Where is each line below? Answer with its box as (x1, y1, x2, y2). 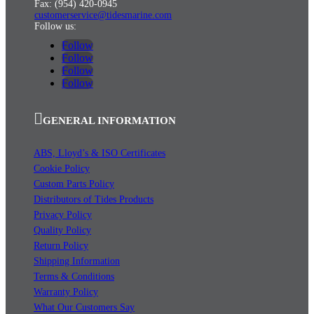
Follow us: (34, 21, 76, 32)
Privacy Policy (34, 210, 92, 221)
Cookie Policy (34, 163, 90, 175)
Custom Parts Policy (34, 179, 114, 190)
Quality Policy (34, 225, 91, 236)
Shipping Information (34, 256, 120, 267)
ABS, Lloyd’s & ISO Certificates (34, 148, 165, 159)
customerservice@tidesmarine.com (34, 10, 172, 21)
